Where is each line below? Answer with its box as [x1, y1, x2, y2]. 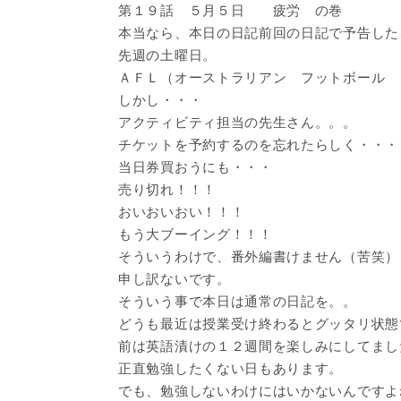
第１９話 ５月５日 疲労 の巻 [118, 2, 344, 18]
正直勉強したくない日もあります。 [118, 360, 344, 376]
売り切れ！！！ [118, 181, 217, 197]
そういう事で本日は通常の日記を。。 [118, 293, 357, 309]
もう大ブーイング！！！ [118, 226, 273, 242]
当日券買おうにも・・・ [118, 158, 273, 175]
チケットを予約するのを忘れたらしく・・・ [118, 136, 399, 152]
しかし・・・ [118, 91, 203, 107]
